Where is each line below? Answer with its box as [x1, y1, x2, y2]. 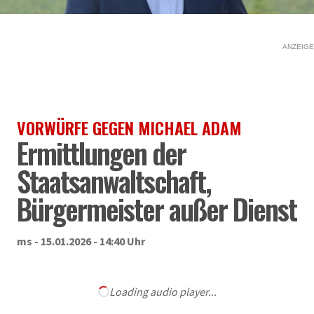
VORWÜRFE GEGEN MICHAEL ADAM [17, 115, 241, 140]
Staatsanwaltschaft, [17, 160, 211, 202]
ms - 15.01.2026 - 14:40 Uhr [17, 234, 145, 248]
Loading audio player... [109, 285, 217, 299]
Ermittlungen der [17, 132, 186, 174]
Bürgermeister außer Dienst [17, 188, 296, 230]
